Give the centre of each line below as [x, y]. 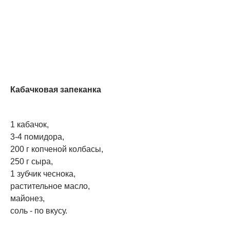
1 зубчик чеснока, [43, 174]
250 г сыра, [32, 162]
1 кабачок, [30, 125]
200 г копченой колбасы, [57, 149]
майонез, [27, 199]
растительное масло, [50, 186]
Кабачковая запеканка [56, 90]
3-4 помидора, [37, 137]
